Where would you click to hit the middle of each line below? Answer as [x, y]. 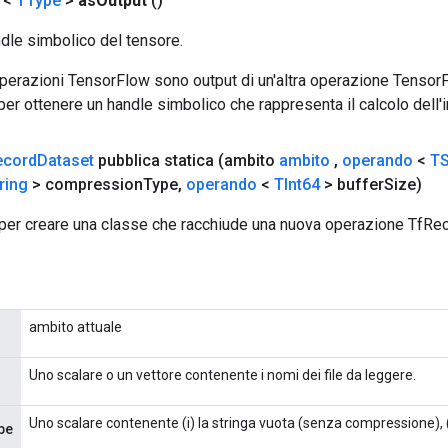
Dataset [65, 160]
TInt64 [297, 184]
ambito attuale [75, 326]
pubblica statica [154, 160]
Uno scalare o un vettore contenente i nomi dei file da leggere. [222, 374]
